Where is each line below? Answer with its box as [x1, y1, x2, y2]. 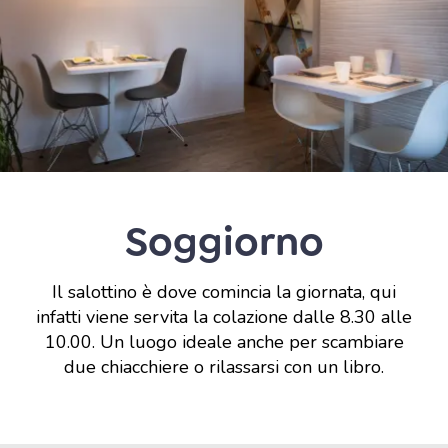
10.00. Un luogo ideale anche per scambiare [44, 330, 404, 354]
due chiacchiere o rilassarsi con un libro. [64, 355, 384, 379]
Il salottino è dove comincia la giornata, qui [52, 280, 396, 304]
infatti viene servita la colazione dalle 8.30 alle [36, 305, 412, 329]
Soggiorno [124, 215, 324, 268]
